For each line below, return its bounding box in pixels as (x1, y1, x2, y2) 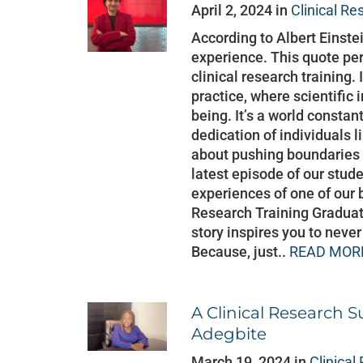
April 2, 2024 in (191, 2, 292, 19)
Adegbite (191, 324, 267, 344)
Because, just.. (191, 243, 290, 260)
